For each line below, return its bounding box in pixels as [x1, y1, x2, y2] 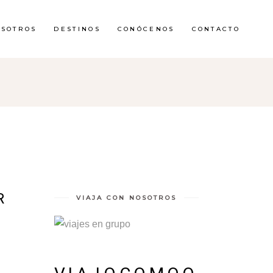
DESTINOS [54, 25, 101, 33]
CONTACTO [191, 25, 240, 33]
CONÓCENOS [117, 25, 175, 33]
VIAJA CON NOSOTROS [76, 194, 177, 202]
